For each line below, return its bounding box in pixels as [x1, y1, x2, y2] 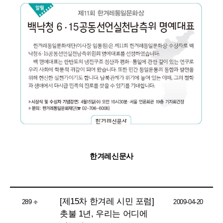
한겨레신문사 [90, 151, 133, 160]
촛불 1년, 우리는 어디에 [60, 209, 148, 219]
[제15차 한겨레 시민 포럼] [60, 196, 154, 206]
